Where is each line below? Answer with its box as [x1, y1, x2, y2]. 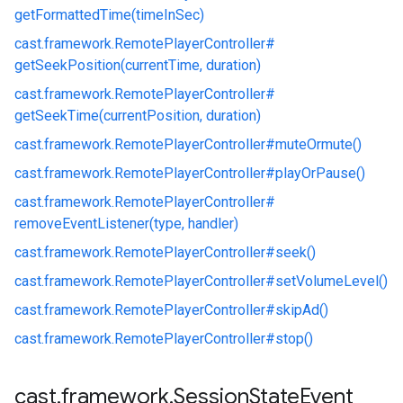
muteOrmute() [275, 136, 362, 153]
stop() [275, 330, 313, 347]
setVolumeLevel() [275, 273, 388, 290]
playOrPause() [275, 165, 365, 182]
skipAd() [275, 301, 328, 318]
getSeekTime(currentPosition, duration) [14, 107, 261, 124]
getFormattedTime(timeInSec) [14, 6, 204, 23]
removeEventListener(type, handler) [14, 215, 238, 232]
